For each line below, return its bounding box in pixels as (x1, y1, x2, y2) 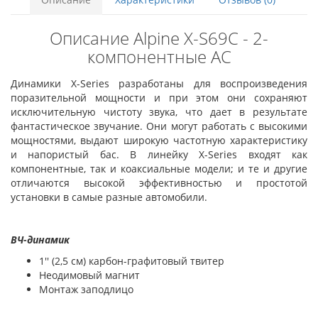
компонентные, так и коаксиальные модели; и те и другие (11, 162, 307, 175)
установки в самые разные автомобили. (11, 190, 207, 204)
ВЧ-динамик (11, 233, 70, 246)
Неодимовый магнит (39, 268, 140, 282)
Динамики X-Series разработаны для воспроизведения (11, 77, 307, 90)
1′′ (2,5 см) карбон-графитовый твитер (39, 254, 224, 268)
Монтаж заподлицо (39, 283, 133, 296)
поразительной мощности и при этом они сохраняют (11, 91, 307, 104)
